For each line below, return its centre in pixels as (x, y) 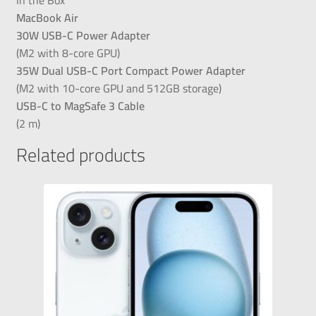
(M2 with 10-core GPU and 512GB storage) (119, 88)
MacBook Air (47, 17)
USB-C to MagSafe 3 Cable (80, 105)
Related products (80, 154)
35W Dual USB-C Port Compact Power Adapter (130, 70)
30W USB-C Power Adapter (83, 35)
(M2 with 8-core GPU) (68, 53)
